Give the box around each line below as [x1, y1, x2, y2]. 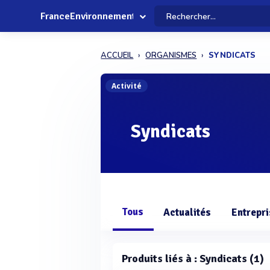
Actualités [163, 206, 212, 219]
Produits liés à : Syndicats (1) [122, 252, 265, 265]
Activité [111, 81, 142, 91]
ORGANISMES [145, 50, 197, 61]
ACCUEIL [101, 50, 134, 61]
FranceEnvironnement [40, 10, 136, 22]
